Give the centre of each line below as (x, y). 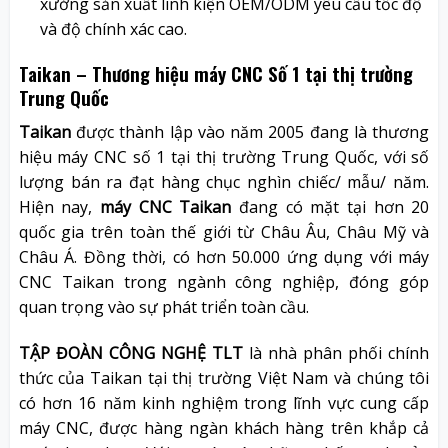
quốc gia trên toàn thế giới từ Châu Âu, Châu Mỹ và (224, 232)
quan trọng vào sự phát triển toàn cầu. (163, 307)
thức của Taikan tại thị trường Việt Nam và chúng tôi (224, 377)
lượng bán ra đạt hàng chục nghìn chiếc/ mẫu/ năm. (224, 182)
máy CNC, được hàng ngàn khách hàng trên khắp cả (224, 427)
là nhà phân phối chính (336, 352)
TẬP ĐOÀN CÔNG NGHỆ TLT (130, 352)
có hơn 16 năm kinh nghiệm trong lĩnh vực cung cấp (224, 402)
